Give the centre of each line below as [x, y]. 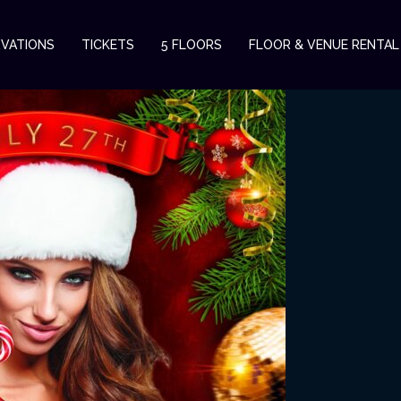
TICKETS [108, 45]
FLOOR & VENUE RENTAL [324, 45]
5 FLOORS [192, 45]
